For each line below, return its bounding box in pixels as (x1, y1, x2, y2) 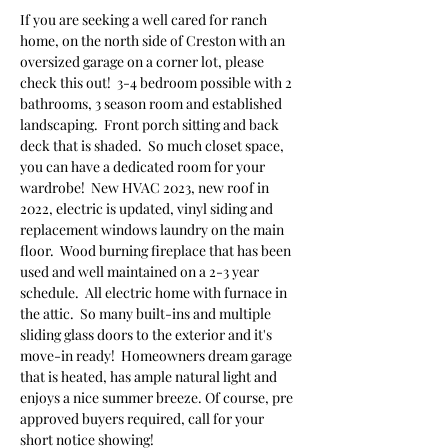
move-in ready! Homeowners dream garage (20, 346, 295, 365)
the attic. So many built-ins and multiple (20, 304, 274, 323)
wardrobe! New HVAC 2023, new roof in (20, 178, 272, 197)
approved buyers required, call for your (20, 409, 267, 428)
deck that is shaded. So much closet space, (20, 136, 287, 155)
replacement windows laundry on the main (20, 220, 287, 239)
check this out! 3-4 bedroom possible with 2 (20, 73, 295, 92)
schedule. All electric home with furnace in (20, 283, 290, 302)
